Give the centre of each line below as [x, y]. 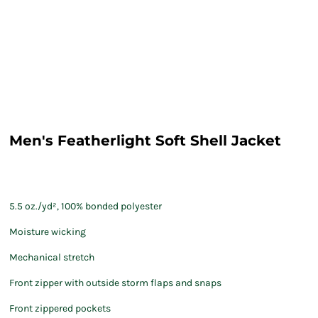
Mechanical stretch [52, 257]
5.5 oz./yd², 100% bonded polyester [86, 206]
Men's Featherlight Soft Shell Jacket [145, 141]
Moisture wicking [48, 232]
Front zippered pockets [60, 308]
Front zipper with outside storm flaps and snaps [115, 283]
